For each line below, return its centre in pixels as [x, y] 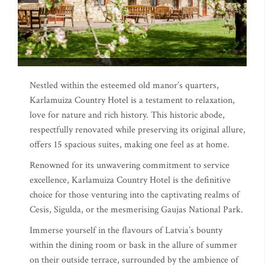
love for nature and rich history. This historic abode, [127, 115]
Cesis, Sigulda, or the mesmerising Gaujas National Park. [136, 209]
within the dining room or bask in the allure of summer [133, 245]
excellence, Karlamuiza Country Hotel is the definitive [130, 180]
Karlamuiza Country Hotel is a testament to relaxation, [132, 100]
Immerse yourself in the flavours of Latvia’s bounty [126, 230]
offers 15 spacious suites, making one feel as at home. [130, 144]
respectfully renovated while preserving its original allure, [138, 130]
